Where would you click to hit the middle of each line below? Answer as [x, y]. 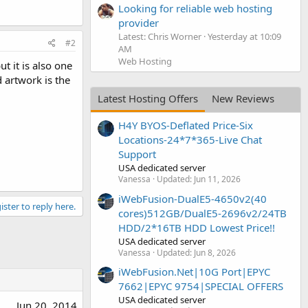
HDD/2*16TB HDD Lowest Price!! [197, 227]
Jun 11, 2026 [217, 179]
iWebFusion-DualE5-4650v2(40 [192, 198]
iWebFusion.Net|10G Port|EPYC [194, 271]
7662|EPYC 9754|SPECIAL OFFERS [201, 286]
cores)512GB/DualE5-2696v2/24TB [202, 213]
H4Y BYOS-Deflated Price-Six [186, 125]
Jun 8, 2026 [215, 252]
